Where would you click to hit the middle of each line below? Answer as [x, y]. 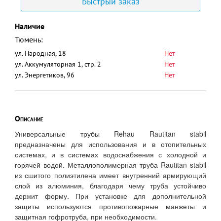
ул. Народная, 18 [40, 53]
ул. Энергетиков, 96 [45, 75]
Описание [29, 118]
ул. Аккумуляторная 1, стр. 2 [58, 64]
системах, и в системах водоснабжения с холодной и [110, 154]
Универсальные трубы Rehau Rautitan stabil [110, 134]
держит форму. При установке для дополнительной [110, 196]
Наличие [30, 26]
